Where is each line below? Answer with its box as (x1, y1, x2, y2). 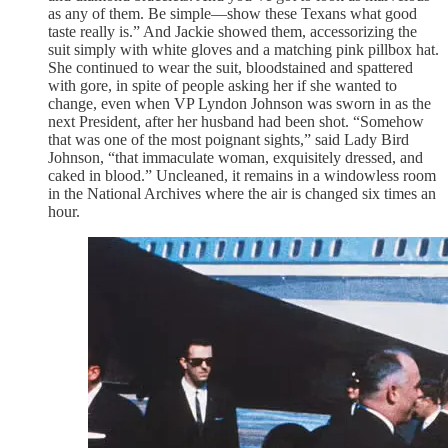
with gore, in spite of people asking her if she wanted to (48, 76, 397, 94)
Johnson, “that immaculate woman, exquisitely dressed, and (48, 148, 423, 166)
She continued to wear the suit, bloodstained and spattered (48, 58, 413, 76)
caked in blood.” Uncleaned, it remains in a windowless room (48, 166, 436, 184)
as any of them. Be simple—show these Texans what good (48, 4, 417, 22)
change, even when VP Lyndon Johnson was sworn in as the (48, 94, 431, 112)
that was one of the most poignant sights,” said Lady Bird (48, 130, 409, 148)
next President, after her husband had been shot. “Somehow (48, 112, 424, 130)
